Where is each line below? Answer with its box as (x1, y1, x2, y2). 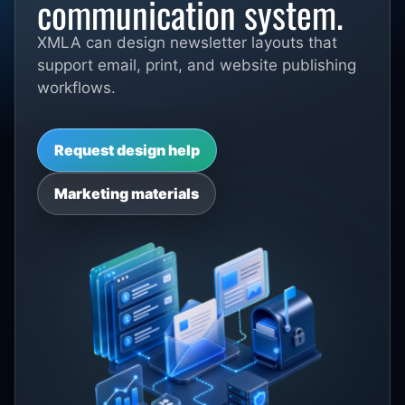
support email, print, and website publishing (37, 55, 356, 74)
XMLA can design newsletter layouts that (37, 33, 337, 52)
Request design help (54, 140, 200, 159)
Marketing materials (54, 184, 199, 202)
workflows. (37, 78, 116, 97)
